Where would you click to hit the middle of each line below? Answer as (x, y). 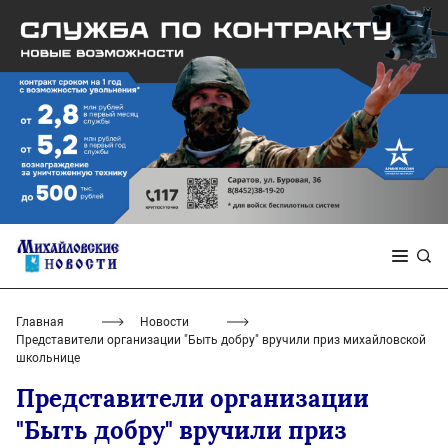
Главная (40, 322)
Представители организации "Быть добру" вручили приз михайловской (221, 340)
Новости (164, 322)
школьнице (48, 358)
